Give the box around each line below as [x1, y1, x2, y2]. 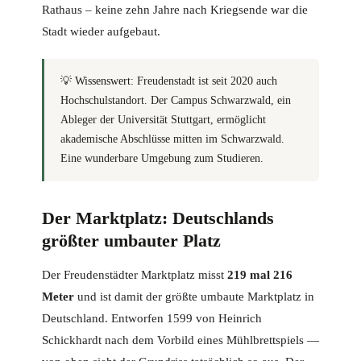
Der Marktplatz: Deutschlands [42, 208, 274, 229]
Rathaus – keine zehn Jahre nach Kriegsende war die [42, 3, 308, 17]
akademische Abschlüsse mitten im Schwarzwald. [60, 133, 284, 146]
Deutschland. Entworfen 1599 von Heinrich [42, 312, 262, 326]
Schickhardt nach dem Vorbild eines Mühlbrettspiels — [42, 334, 319, 347]
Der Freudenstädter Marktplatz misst [42, 268, 227, 282]
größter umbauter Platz [42, 230, 221, 251]
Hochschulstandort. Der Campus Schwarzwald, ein [60, 94, 291, 107]
